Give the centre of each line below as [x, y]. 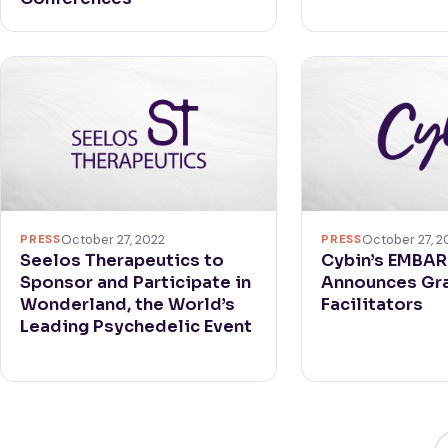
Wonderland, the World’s [128, 304]
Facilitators [372, 304]
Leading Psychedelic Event [136, 326]
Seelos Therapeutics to [122, 260]
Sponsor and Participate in [136, 282]
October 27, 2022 [112, 239]
